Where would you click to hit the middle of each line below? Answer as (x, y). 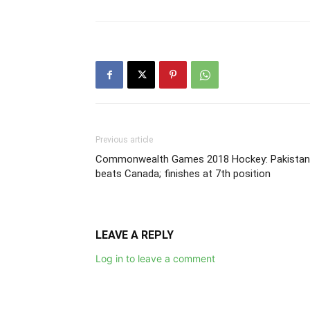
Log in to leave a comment (155, 258)
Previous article (124, 139)
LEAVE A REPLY (135, 235)
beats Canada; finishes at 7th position (183, 173)
